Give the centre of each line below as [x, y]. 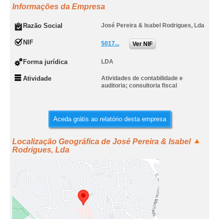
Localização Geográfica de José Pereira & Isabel [101, 142]
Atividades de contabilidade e [142, 78]
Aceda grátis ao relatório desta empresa [109, 119]
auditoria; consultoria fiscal [139, 86]
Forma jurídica [45, 62]
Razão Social [43, 26]
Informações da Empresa [59, 7]
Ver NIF [142, 44]
